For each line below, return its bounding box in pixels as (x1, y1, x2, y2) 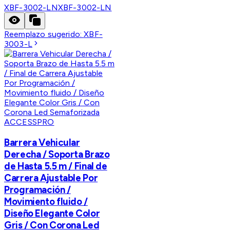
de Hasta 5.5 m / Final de (4, 160, 107, 172)
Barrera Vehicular (4, 137, 80, 149)
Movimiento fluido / (4, 196, 88, 208)
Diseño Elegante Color (4, 207, 100, 220)
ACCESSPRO (4, 117, 54, 127)
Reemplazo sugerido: (4, 29, 84, 40)
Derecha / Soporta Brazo (4, 148, 110, 161)
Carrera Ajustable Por (4, 172, 98, 184)
